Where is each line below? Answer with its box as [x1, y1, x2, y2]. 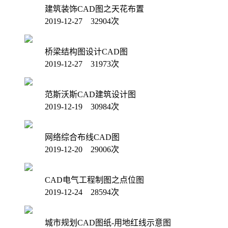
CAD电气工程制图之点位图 [45, 176, 144, 185]
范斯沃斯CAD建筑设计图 [45, 90, 136, 99]
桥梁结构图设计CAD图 [45, 47, 128, 56]
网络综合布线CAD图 [45, 133, 120, 142]
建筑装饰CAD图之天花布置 [45, 5, 144, 14]
